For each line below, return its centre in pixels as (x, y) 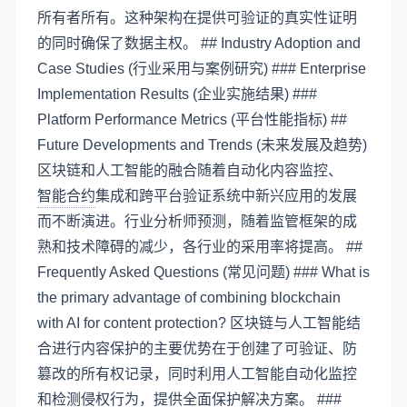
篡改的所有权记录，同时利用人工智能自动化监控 (197, 374)
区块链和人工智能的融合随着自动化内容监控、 (190, 170)
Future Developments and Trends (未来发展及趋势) (202, 145)
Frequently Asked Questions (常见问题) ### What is (203, 272)
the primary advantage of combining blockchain (189, 298)
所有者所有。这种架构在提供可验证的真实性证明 (197, 18)
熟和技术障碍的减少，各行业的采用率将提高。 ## (200, 247)
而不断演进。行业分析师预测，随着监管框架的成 (197, 221)
